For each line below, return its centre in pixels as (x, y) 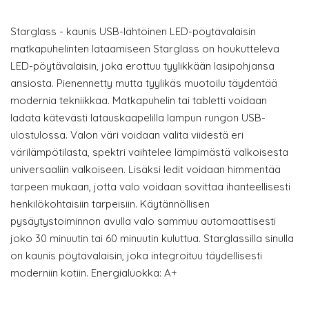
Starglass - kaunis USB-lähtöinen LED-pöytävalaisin (133, 31)
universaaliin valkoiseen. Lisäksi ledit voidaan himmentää (146, 169)
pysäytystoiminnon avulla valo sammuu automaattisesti (143, 221)
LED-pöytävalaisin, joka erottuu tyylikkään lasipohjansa (142, 66)
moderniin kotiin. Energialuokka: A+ (94, 273)
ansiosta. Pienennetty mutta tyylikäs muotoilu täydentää (144, 83)
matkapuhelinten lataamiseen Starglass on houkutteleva (145, 49)
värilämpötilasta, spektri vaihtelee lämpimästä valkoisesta (149, 152)
